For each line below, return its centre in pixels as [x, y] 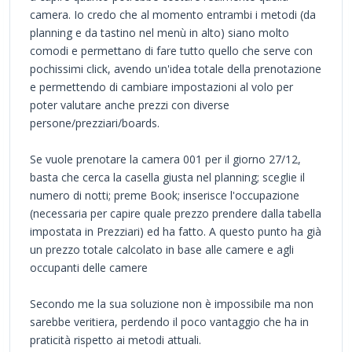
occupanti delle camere [89, 267]
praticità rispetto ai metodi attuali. [115, 339]
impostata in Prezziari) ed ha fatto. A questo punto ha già [176, 231]
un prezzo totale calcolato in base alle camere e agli [162, 249]
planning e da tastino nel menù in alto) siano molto [159, 32]
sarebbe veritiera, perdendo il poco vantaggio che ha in [169, 321]
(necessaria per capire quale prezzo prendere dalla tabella [176, 213]
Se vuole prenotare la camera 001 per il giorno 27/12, [165, 159]
